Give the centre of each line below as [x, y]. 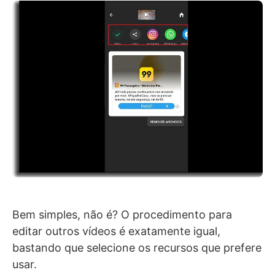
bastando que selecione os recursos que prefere [137, 248]
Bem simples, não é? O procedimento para [122, 215]
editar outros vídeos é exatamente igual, [116, 231]
